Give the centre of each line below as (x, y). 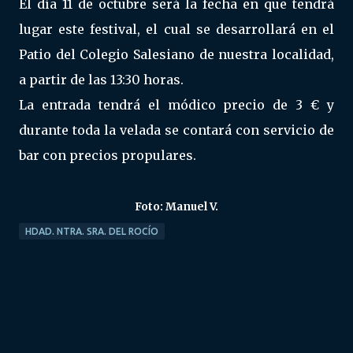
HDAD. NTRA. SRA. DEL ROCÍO (92, 231)
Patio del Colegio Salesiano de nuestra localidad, (176, 54)
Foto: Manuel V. (176, 207)
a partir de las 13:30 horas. (101, 80)
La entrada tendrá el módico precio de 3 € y (176, 105)
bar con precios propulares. (108, 155)
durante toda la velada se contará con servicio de (176, 130)
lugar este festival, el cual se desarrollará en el (176, 29)
